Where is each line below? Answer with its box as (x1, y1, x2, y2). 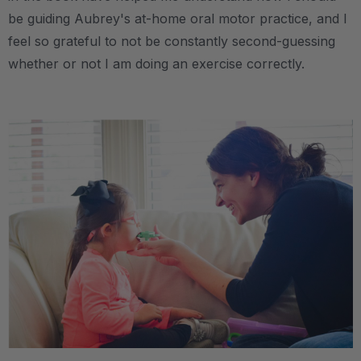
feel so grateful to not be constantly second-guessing (8, 32, 335, 49)
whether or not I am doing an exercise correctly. (8, 55, 309, 72)
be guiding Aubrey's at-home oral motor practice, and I (8, 10, 347, 27)
